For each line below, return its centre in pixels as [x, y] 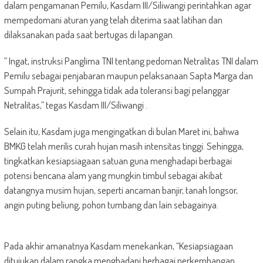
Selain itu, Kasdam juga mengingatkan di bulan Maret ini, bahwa [121, 131]
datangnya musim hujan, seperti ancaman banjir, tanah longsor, [121, 190]
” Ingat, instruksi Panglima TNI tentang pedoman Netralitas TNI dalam [131, 61]
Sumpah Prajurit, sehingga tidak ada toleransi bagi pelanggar [117, 90]
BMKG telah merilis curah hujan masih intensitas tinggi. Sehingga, [124, 146]
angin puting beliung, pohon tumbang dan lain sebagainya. [111, 205]
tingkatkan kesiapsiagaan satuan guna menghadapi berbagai [118, 161]
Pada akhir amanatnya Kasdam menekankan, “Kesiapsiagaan [118, 246]
